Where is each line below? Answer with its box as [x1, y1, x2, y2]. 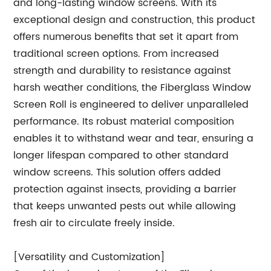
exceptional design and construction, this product [13, 12, 256, 28]
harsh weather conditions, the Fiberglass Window [13, 80, 252, 96]
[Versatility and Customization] [13, 249, 166, 265]
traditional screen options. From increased [13, 46, 220, 62]
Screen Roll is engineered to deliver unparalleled [13, 97, 249, 113]
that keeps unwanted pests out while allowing [13, 198, 237, 214]
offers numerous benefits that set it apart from [13, 29, 239, 45]
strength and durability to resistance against [13, 63, 232, 79]
